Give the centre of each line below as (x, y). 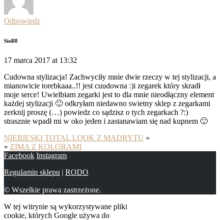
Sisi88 (11, 41)
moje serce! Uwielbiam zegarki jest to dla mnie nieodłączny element (109, 95)
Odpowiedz (22, 21)
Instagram (52, 156)
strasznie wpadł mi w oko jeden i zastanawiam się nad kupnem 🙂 (106, 121)
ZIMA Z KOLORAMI (46, 147)
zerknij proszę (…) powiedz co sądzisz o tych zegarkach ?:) (96, 112)
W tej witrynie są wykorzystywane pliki (66, 207)
